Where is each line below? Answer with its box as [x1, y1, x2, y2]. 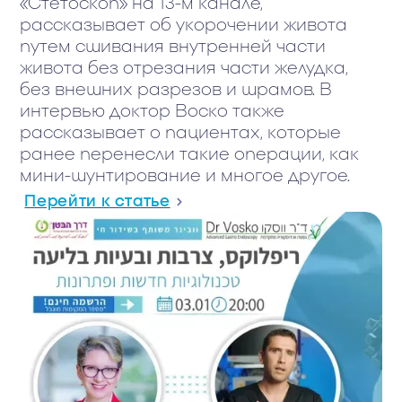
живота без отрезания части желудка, [20, 59, 349, 77]
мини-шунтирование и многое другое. [20, 167, 351, 185]
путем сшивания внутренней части [20, 38, 327, 56]
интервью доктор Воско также [20, 102, 285, 120]
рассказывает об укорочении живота [20, 16, 348, 34]
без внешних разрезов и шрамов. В [20, 81, 333, 99]
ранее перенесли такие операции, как [20, 145, 360, 163]
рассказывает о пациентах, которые [20, 124, 342, 142]
